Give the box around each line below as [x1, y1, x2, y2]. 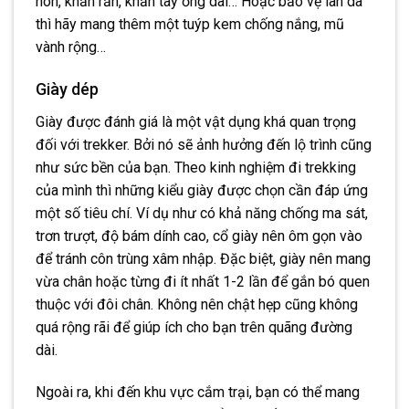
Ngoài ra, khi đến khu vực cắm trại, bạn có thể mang [36, 383, 360, 402]
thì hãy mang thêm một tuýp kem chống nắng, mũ [36, 15, 344, 33]
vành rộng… [36, 37, 110, 56]
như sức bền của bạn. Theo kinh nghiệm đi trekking [36, 159, 356, 177]
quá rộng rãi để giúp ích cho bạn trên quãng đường [36, 319, 352, 337]
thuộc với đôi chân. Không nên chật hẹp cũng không [36, 296, 358, 314]
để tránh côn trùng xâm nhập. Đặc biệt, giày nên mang [36, 250, 371, 268]
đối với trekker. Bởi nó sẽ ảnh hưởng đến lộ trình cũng [36, 136, 372, 154]
